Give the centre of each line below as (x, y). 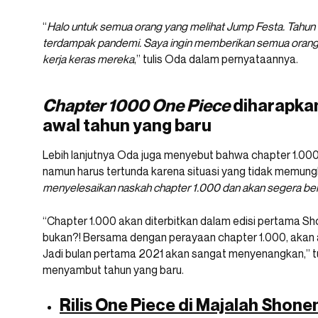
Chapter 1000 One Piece (136, 106)
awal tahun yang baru (127, 126)
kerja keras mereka (88, 59)
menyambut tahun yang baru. (113, 270)
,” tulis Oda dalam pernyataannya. (216, 59)
